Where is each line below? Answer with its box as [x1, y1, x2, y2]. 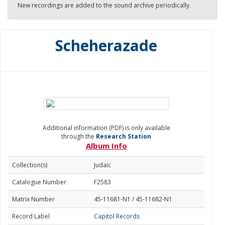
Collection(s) [12, 161, 47, 169]
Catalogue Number [12, 178, 66, 186]
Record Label [12, 212, 50, 220]
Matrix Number [12, 195, 55, 203]
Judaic [94, 161, 111, 169]
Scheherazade [55, 35, 157, 56]
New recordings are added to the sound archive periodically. [18, 1, 191, 10]
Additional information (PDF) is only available [42, 124, 170, 132]
